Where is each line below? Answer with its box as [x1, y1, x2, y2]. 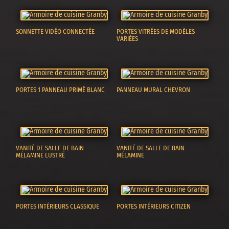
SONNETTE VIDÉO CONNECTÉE [16, 27, 95, 35]
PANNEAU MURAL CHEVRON [117, 85, 191, 94]
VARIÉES [117, 34, 139, 42]
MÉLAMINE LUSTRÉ [16, 151, 65, 159]
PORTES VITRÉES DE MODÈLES [117, 27, 195, 35]
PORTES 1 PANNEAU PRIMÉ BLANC [16, 85, 105, 94]
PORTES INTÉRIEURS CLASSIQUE [16, 202, 100, 210]
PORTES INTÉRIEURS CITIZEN [117, 202, 191, 210]
